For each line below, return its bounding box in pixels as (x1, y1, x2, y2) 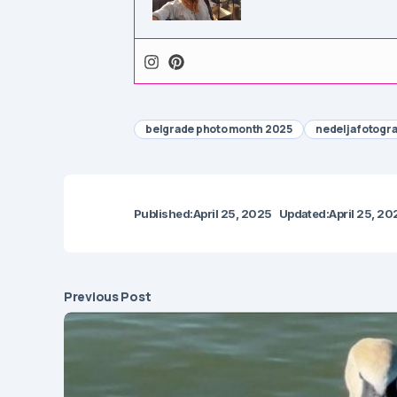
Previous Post (64, 288, 152, 306)
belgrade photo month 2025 (145, 121, 292, 137)
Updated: (278, 206, 330, 222)
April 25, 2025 (192, 206, 272, 222)
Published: (134, 206, 193, 222)
